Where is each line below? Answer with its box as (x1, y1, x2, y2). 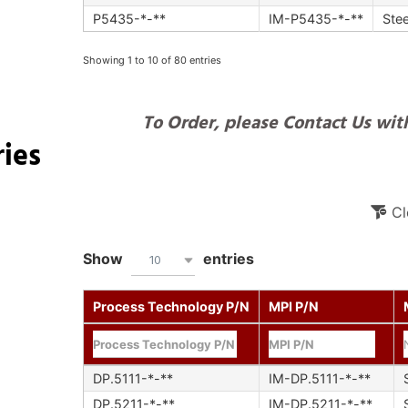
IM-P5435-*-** (268, 10, 363, 26)
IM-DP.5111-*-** (268, 371, 371, 387)
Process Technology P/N (92, 299, 250, 315)
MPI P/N (268, 299, 319, 315)
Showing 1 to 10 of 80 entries (82, 53, 221, 66)
